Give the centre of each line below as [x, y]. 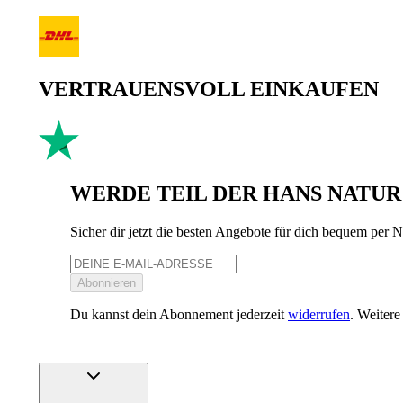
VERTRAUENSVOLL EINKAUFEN [209, 90]
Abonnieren [107, 283]
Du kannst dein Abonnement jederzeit [179, 315]
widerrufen [319, 315]
